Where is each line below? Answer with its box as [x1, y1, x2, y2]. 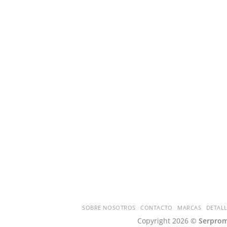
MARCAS [177, 204, 202, 212]
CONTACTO [140, 204, 173, 212]
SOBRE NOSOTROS [82, 204, 136, 212]
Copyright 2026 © [137, 216, 199, 226]
